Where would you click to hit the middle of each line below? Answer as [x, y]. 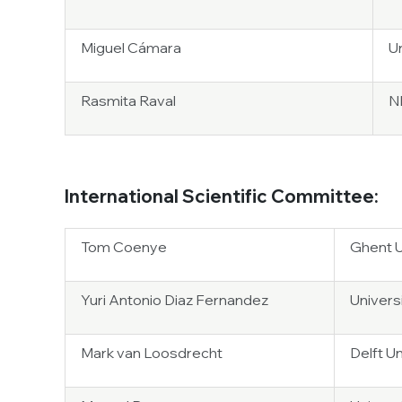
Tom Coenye [124, 247]
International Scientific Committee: [223, 196]
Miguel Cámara [131, 48]
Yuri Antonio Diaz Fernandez [175, 300]
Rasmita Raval [128, 100]
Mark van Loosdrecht [152, 353]
